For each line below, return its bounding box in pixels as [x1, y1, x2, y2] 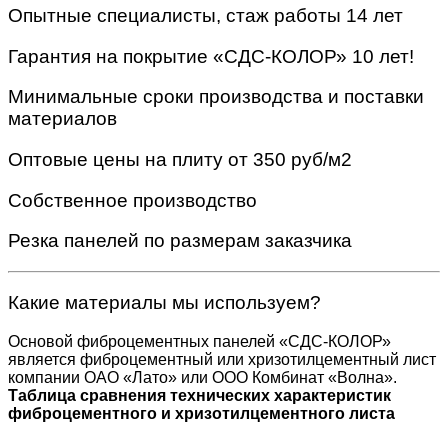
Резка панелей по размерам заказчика [8, 230, 352, 252]
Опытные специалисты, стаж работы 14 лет [8, 4, 403, 26]
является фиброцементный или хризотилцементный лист [8, 350, 436, 368]
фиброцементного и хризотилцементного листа [8, 404, 395, 422]
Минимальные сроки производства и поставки [8, 86, 424, 108]
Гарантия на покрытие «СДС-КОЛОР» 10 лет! [8, 45, 414, 67]
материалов [8, 108, 117, 130]
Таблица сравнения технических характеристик [8, 386, 391, 404]
